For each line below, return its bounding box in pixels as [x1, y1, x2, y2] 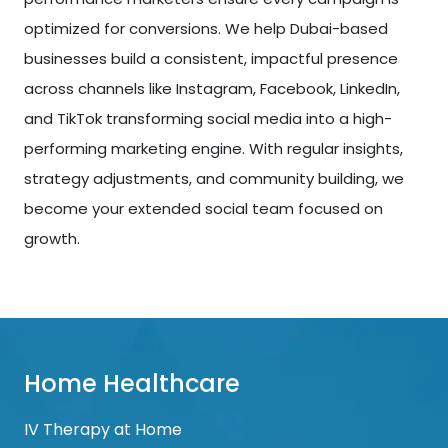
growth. [24, 228, 80, 250]
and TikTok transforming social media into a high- [24, 108, 392, 130]
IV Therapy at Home [24, 418, 182, 442]
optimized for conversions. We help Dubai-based [24, 18, 388, 40]
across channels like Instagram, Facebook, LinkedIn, [24, 78, 400, 100]
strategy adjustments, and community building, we [24, 168, 404, 190]
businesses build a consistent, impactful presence [24, 48, 398, 70]
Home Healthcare [24, 367, 240, 401]
